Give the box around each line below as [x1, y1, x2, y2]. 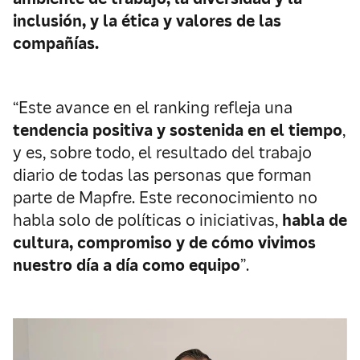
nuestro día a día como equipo [13, 255, 240, 276]
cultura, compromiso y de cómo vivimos [13, 232, 316, 253]
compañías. [13, 33, 99, 54]
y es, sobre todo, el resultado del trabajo [13, 142, 312, 163]
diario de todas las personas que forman [13, 165, 312, 186]
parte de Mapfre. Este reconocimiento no [13, 187, 317, 208]
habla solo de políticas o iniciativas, [13, 210, 282, 231]
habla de [282, 210, 347, 231]
